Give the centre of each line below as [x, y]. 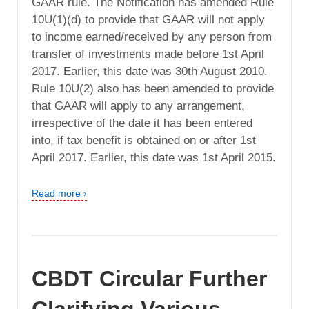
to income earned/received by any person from [152, 37]
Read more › [59, 193]
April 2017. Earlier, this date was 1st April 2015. [154, 157]
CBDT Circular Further [149, 278]
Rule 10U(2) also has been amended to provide [153, 88]
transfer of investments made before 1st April [148, 54]
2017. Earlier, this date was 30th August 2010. [150, 71]
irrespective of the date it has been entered [142, 123]
